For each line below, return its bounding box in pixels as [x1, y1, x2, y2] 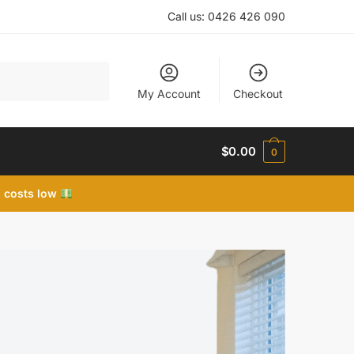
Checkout [233, 87, 284, 100]
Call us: [168, 9, 208, 23]
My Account [137, 87, 201, 100]
